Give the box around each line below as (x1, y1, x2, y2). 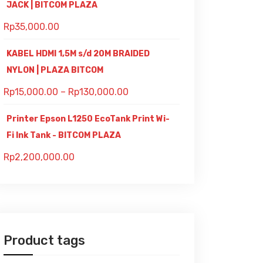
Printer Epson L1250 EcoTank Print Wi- (6, 114, 170, 124)
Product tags (4, 232, 85, 248)
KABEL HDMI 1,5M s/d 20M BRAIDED (6, 49, 150, 59)
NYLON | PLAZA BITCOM (6, 65, 103, 75)
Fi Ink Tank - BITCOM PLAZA (6, 130, 121, 140)
